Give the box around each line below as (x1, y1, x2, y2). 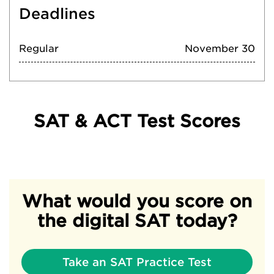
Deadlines (19, 5, 95, 23)
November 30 (185, 43, 255, 54)
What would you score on (22, 191, 252, 212)
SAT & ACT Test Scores (34, 111, 240, 131)
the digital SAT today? (37, 210, 237, 231)
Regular (19, 43, 59, 54)
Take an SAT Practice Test (62, 256, 212, 268)
